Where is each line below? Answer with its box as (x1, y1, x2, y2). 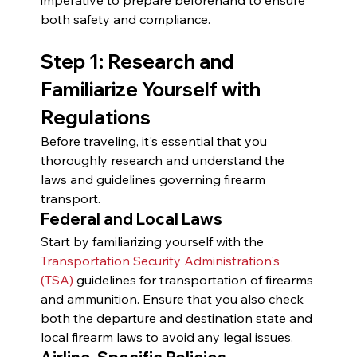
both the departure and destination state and (40, 309, 316, 326)
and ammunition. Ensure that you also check (40, 290, 307, 307)
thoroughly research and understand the (40, 151, 288, 168)
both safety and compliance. (40, 10, 210, 27)
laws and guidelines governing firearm (40, 171, 269, 187)
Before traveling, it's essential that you (40, 132, 270, 149)
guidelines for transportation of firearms (73, 271, 316, 288)
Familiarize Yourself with (40, 76, 265, 101)
